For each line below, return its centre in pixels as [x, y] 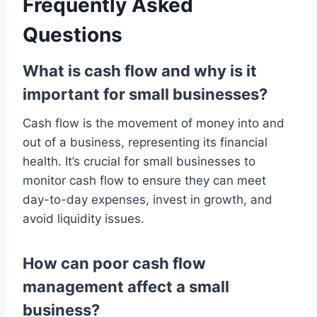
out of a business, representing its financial [145, 142]
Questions [73, 35]
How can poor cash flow [114, 263]
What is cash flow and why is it [140, 71]
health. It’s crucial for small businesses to [139, 161]
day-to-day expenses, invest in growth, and [148, 200]
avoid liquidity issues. [83, 219]
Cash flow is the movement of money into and [154, 123]
